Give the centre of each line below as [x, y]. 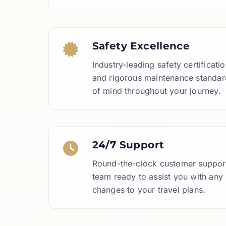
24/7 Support [128, 145]
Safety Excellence [141, 46]
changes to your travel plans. [149, 190]
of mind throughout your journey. [156, 91]
